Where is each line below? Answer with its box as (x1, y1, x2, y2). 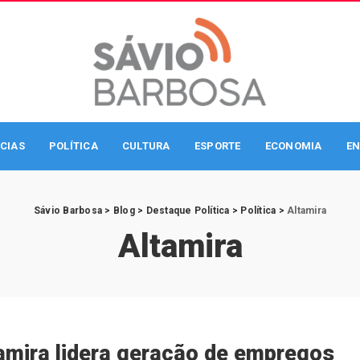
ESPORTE (194, 140, 241, 152)
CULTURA (121, 140, 170, 152)
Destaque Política (145, 205, 230, 216)
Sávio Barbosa (34, 205, 103, 216)
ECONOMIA (264, 140, 322, 152)
